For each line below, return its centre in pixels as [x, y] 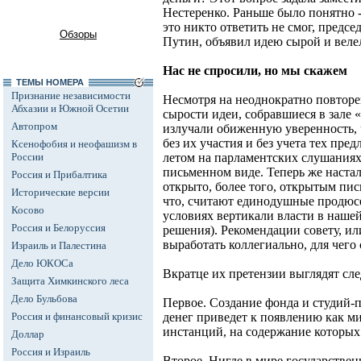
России [27, 157]
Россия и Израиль [51, 352]
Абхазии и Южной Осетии [70, 108]
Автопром [34, 126]
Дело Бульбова [44, 299]
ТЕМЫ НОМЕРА [50, 82]
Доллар [28, 334]
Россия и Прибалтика [59, 174]
